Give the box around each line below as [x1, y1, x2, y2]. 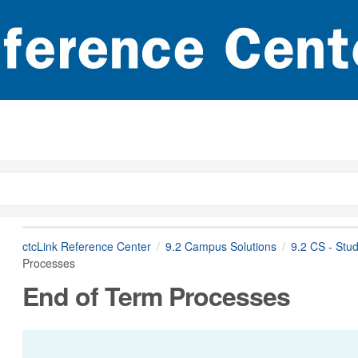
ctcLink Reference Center [22, 238, 151, 254]
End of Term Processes [22, 276, 290, 314]
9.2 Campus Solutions [165, 238, 276, 254]
